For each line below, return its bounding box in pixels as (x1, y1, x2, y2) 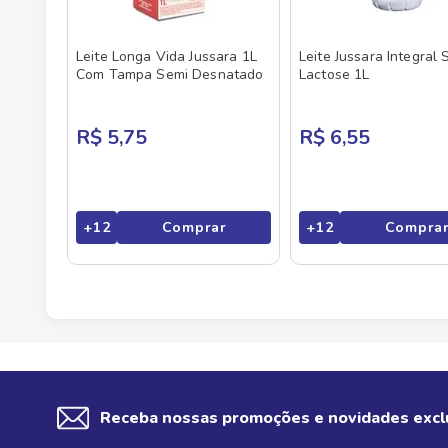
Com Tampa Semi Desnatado (76, 65, 264, 84)
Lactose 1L (299, 65, 370, 84)
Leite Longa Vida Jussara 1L (76, 47, 257, 66)
